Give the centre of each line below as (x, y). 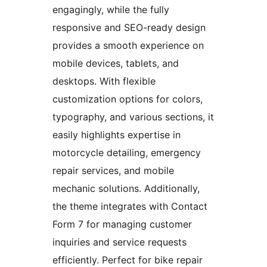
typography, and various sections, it (133, 117)
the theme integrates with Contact (130, 206)
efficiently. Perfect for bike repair (128, 260)
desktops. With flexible (104, 81)
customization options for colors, (128, 99)
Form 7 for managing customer (122, 224)
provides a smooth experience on (128, 45)
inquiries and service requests (119, 242)
